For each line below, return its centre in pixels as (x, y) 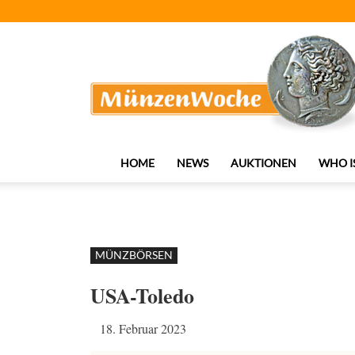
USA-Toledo (142, 296)
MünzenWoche (147, 37)
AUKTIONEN (263, 163)
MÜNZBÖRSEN (134, 255)
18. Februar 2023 (143, 328)
